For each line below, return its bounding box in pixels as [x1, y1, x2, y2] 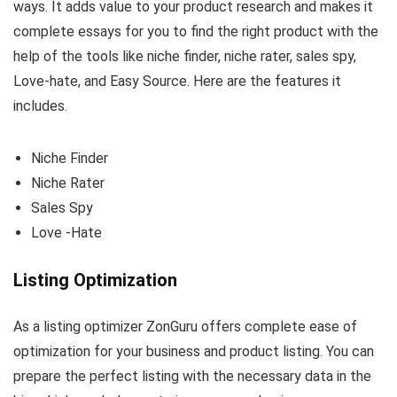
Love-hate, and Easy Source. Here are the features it [13, 72, 341, 90]
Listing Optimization [13, 269, 177, 291]
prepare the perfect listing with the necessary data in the [13, 367, 371, 385]
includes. [13, 97, 67, 114]
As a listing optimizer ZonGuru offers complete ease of [13, 317, 357, 335]
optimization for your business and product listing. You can [13, 342, 374, 360]
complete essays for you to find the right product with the [13, 22, 378, 40]
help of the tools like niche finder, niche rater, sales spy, [13, 47, 356, 65]
